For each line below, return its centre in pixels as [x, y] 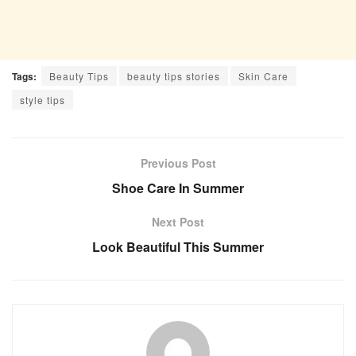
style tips [43, 99]
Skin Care [263, 75]
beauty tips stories [174, 75]
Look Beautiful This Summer [178, 246]
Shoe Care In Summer [178, 188]
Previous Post [178, 163]
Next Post [178, 221]
